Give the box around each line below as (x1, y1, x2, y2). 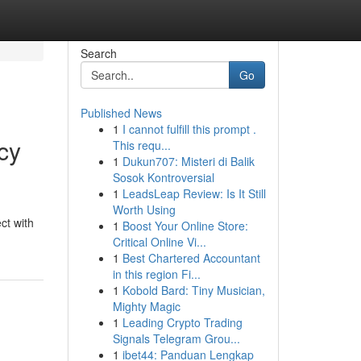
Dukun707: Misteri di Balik (122, 153, 255, 169)
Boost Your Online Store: (122, 218, 248, 234)
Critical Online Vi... (112, 234, 206, 250)
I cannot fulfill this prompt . (122, 121, 256, 137)
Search (80, 45, 117, 61)
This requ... (112, 137, 171, 153)
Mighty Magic (112, 298, 180, 314)
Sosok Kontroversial (112, 169, 214, 185)
